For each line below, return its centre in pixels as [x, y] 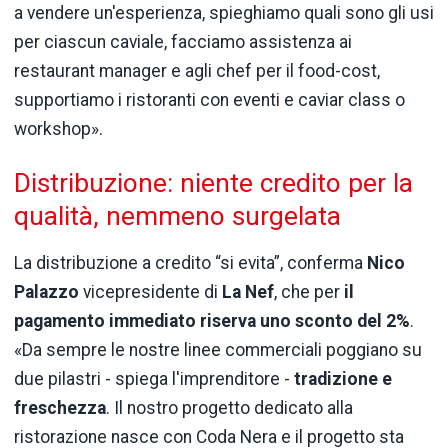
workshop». [58, 128]
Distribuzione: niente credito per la [213, 183]
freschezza [60, 408]
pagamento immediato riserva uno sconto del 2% [212, 321]
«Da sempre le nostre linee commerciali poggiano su [218, 350]
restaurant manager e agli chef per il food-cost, [197, 70]
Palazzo [46, 292]
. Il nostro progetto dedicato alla [229, 408]
